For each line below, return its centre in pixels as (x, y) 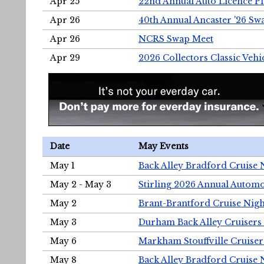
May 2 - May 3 (81, 184)
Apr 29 (65, 58)
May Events (164, 146)
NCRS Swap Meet (176, 39)
